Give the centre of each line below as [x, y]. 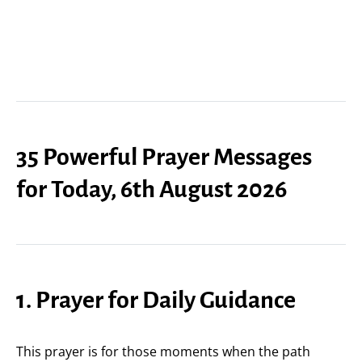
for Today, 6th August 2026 [152, 189]
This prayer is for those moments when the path [163, 351]
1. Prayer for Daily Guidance [156, 300]
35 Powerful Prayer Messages [164, 157]
